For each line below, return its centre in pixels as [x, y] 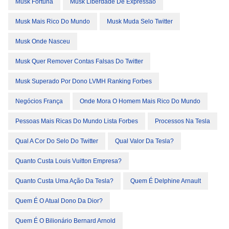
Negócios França [39, 101]
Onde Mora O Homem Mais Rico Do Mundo [140, 101]
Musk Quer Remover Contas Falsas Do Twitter [79, 61]
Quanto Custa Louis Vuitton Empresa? [68, 161]
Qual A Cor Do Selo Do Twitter [57, 141]
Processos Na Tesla [182, 121]
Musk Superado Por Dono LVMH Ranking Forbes [84, 81]
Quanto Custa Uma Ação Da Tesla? [64, 181]
